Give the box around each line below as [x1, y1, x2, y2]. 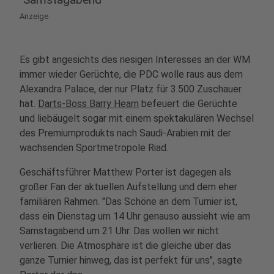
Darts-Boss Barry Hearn [38, 98, 139, 109]
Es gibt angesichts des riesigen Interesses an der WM [20, 54, 250, 65]
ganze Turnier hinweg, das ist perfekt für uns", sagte [20, 254, 242, 266]
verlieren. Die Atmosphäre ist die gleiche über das [20, 240, 231, 251]
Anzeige [20, 12, 48, 21]
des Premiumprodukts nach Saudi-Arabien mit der [20, 127, 231, 139]
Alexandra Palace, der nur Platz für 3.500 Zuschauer [20, 83, 242, 95]
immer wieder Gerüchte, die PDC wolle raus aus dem [20, 68, 243, 80]
